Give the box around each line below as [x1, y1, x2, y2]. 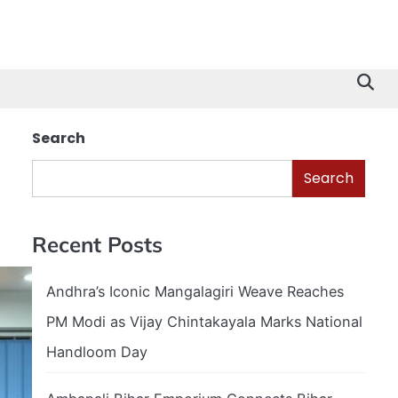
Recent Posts [32, 230, 163, 258]
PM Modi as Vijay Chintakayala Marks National [46, 312, 362, 330]
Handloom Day [46, 342, 147, 361]
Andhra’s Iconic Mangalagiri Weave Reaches [46, 282, 344, 300]
